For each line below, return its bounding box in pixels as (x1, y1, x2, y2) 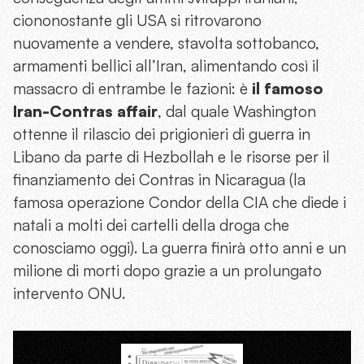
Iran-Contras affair (13, 101, 158, 121)
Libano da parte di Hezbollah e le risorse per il (13, 146, 330, 167)
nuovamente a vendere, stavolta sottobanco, (13, 32, 319, 53)
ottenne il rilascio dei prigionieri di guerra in (13, 123, 310, 144)
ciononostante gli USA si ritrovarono (13, 10, 262, 30)
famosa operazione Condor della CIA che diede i (13, 192, 346, 212)
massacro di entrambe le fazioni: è (13, 78, 252, 98)
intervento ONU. (13, 283, 125, 303)
